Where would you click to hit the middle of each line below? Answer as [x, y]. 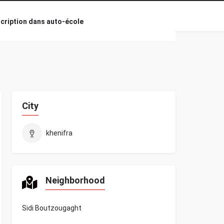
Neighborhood [75, 180]
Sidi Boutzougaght [51, 208]
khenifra [59, 133]
